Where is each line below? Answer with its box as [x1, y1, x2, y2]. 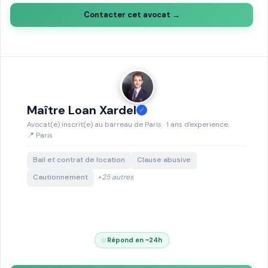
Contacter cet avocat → [83, 10, 180, 20]
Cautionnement [33, 172, 88, 182]
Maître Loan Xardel [27, 102, 136, 118]
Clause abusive [137, 155, 191, 165]
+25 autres [98, 172, 133, 182]
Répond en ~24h [105, 236, 162, 244]
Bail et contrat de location [33, 155, 125, 165]
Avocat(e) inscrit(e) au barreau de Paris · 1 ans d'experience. [27, 120, 229, 129]
